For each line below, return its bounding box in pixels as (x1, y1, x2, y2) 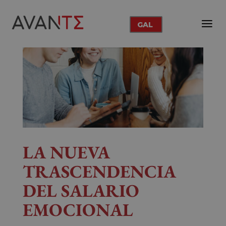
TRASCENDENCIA (22, 160, 176, 183)
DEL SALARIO (22, 179, 139, 202)
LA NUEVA (22, 141, 110, 164)
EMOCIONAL (22, 198, 133, 221)
